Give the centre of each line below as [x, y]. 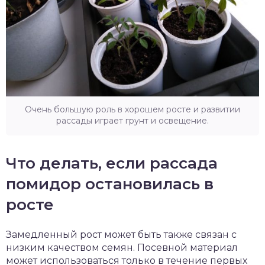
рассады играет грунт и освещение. [132, 121]
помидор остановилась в [110, 184]
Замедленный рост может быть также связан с [121, 235]
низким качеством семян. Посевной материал [122, 248]
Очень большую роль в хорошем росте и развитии [132, 110]
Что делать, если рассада [112, 164]
